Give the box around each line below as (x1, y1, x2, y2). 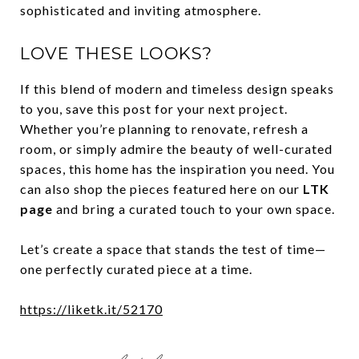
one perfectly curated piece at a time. (20, 261, 252, 276)
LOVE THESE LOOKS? (20, 43, 212, 63)
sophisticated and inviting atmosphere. (20, 2, 261, 18)
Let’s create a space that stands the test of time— (20, 241, 326, 256)
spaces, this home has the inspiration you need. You (20, 161, 335, 176)
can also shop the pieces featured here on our (20, 181, 303, 196)
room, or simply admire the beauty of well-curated (20, 141, 333, 156)
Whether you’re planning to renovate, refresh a (20, 121, 309, 136)
